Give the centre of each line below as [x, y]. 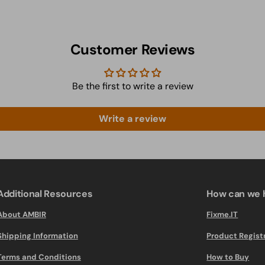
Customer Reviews [132, 49]
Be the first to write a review [132, 86]
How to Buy [228, 257]
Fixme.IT [222, 214]
